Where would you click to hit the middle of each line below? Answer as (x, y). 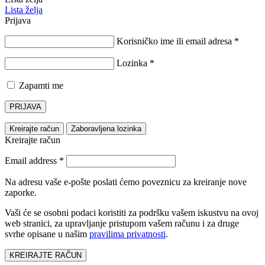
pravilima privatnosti (127, 234)
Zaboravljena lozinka (106, 129)
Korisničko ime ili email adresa (175, 41)
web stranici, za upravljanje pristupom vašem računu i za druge (122, 224)
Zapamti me (41, 86)
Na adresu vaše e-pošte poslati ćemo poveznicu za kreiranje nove (126, 182)
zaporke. (21, 193)
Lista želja (24, 10)
